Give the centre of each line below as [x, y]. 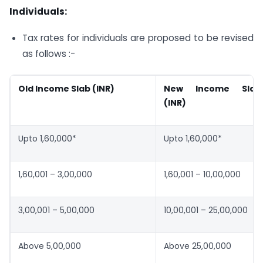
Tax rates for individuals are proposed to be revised [138, 38]
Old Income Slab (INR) [66, 88]
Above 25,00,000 [198, 246]
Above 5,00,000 [50, 246]
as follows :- [48, 54]
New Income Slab [213, 88]
